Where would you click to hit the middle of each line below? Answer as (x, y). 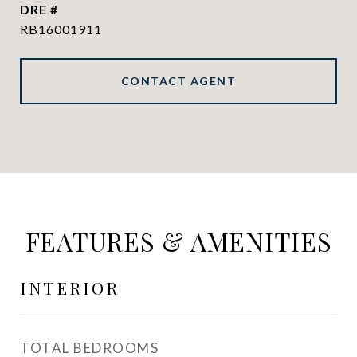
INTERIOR (70, 288)
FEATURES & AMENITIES (178, 241)
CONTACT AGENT (178, 81)
